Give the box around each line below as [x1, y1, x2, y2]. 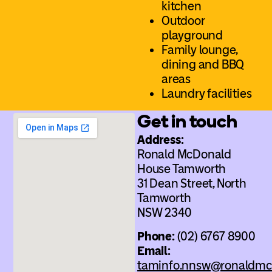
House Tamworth [137, 161, 226, 177]
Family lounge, [161, 42, 238, 57]
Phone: [137, 228, 177, 243]
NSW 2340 [137, 205, 192, 220]
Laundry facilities [161, 86, 252, 101]
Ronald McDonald [137, 147, 232, 162]
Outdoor [161, 13, 205, 28]
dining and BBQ [161, 56, 245, 72]
